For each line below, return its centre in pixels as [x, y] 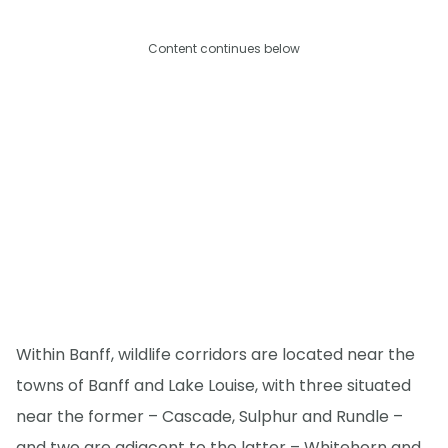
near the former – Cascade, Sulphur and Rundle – [209, 416]
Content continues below [224, 48]
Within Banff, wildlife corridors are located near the [215, 354]
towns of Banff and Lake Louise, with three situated [213, 385]
